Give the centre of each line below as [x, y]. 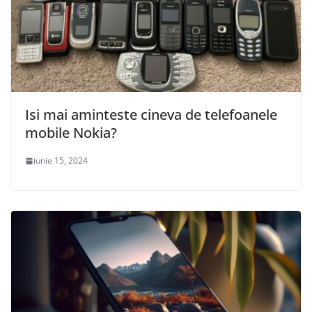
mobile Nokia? [71, 133]
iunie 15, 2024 [61, 161]
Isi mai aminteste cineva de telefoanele [151, 115]
